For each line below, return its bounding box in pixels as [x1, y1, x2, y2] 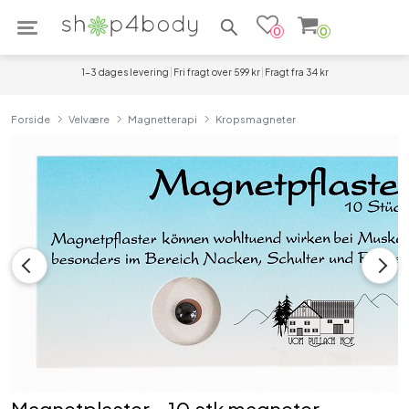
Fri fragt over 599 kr [173, 67, 260, 78]
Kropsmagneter [215, 112, 296, 125]
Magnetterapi [128, 112, 197, 125]
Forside [11, 112, 50, 125]
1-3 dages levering [80, 67, 169, 78]
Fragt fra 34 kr [264, 67, 329, 78]
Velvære [68, 112, 110, 125]
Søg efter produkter [214, 12, 335, 29]
